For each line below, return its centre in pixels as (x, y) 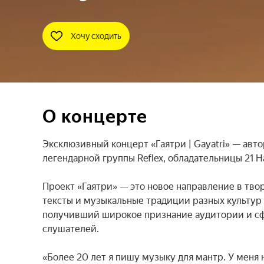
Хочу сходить (96, 36)
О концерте (95, 116)
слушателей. (71, 229)
